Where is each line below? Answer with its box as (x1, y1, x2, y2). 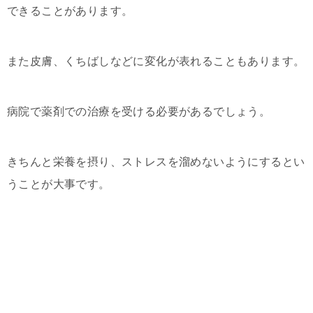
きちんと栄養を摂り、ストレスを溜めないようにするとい (7, 156, 305, 168)
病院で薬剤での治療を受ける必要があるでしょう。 (7, 105, 271, 118)
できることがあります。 (7, 5, 133, 17)
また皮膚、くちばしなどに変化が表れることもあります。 (7, 55, 305, 68)
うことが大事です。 (7, 178, 110, 191)
